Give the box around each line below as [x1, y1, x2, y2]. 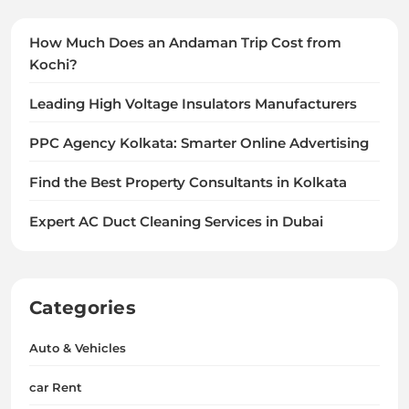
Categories [29, 296, 136, 319]
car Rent [29, 379, 82, 394]
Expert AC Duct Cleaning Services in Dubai [29, 213, 323, 230]
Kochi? [29, 56, 78, 73]
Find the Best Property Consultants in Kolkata [29, 173, 347, 191]
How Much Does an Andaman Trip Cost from [29, 34, 341, 51]
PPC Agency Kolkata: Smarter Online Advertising [29, 134, 369, 152]
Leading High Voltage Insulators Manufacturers [29, 95, 357, 112]
